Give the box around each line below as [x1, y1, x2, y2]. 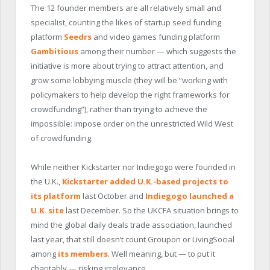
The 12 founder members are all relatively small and [31, 2, 221, 13]
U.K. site [31, 204, 64, 216]
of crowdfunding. [31, 132, 93, 143]
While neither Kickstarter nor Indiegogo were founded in [31, 161, 236, 172]
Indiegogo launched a [145, 190, 234, 201]
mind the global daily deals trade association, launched [31, 219, 232, 230]
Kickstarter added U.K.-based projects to [62, 175, 228, 187]
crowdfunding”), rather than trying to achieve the [31, 103, 207, 115]
